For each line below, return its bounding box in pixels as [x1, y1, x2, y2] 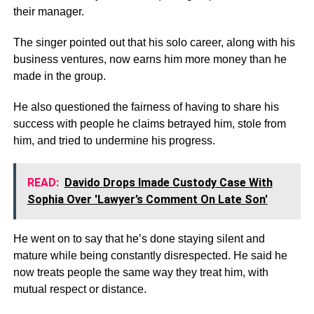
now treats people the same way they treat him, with [13, 266, 268, 278]
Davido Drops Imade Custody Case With [64, 175, 273, 189]
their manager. [13, 5, 84, 18]
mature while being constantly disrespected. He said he [13, 249, 287, 261]
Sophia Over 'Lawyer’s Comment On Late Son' [27, 192, 268, 206]
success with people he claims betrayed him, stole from [13, 117, 286, 130]
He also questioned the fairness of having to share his [13, 100, 279, 113]
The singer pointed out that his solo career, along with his [13, 36, 295, 48]
